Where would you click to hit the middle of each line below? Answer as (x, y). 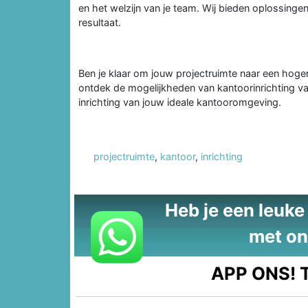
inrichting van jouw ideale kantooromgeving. (180, 102)
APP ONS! (254, 273)
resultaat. (100, 22)
